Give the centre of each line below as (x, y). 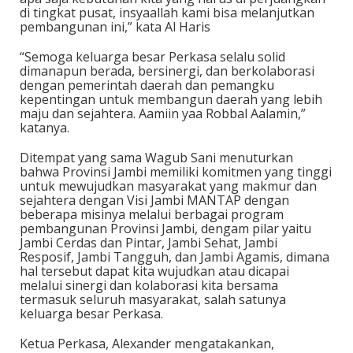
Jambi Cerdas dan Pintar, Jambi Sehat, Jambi (149, 243)
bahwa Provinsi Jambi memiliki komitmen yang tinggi (176, 172)
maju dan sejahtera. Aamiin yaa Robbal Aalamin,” (163, 113)
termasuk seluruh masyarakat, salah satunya (153, 299)
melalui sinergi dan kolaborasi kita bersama (149, 285)
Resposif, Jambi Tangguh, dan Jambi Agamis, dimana (175, 257)
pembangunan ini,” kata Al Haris (115, 27)
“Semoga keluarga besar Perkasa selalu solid (152, 57)
